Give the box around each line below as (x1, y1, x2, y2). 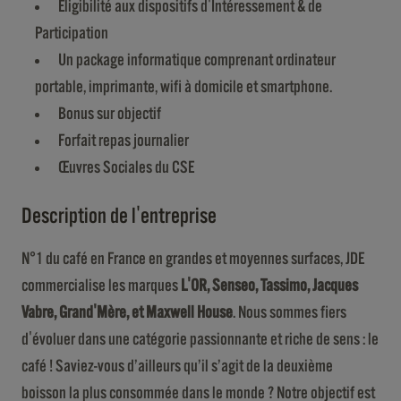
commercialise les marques (21, 277, 181, 294)
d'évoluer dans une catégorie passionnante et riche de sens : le (21, 330, 379, 348)
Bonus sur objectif (58, 105, 161, 123)
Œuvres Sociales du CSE (58, 158, 197, 176)
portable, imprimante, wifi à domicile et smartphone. (35, 78, 335, 96)
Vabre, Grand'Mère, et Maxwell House (21, 303, 233, 321)
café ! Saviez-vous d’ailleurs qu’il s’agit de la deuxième (21, 357, 333, 375)
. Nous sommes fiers (233, 303, 346, 321)
